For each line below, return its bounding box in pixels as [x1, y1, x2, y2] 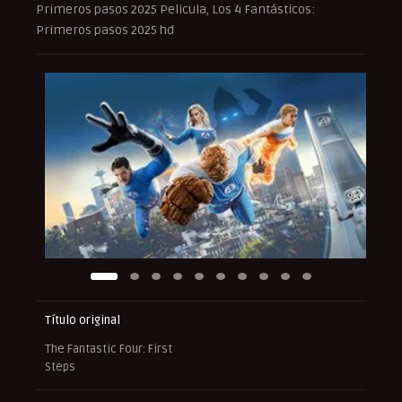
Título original [45, 313, 120, 328]
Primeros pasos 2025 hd [36, 22, 174, 38]
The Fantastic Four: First [45, 342, 172, 357]
